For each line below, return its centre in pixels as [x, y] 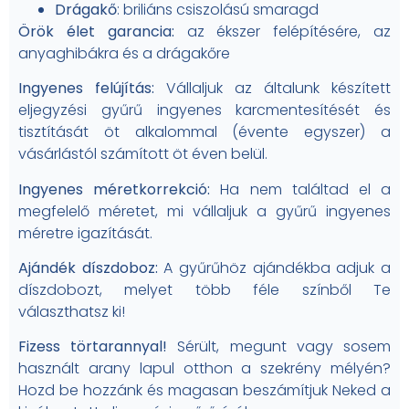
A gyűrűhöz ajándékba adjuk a [278, 267]
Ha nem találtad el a [306, 189]
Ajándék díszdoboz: [91, 267]
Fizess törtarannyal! [93, 347]
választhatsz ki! [72, 311]
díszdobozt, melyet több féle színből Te [204, 289]
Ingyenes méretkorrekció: [120, 189]
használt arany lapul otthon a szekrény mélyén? [204, 369]
